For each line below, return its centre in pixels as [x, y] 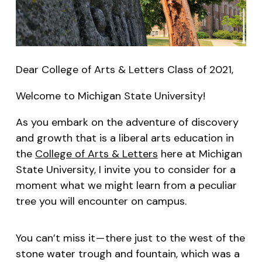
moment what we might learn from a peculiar [126, 185]
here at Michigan [200, 154]
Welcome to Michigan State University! [110, 96]
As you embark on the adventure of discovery [127, 122]
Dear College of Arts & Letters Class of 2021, [124, 69]
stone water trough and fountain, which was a [127, 254]
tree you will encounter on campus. [101, 201]
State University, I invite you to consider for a [125, 169]
